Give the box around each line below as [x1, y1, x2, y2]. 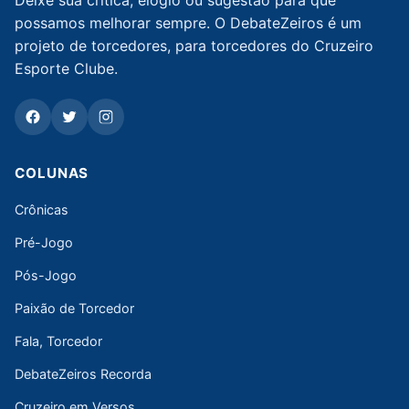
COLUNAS [15, 164, 89, 183]
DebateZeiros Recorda [15, 365, 152, 382]
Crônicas [15, 201, 68, 217]
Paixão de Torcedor [15, 299, 134, 316]
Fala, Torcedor [15, 332, 102, 349]
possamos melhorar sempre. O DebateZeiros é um [15, 14, 362, 33]
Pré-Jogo [15, 234, 73, 250]
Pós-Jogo [15, 267, 77, 283]
